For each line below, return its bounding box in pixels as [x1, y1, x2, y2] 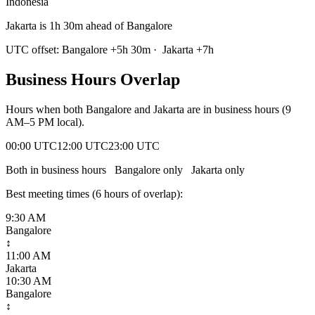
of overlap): [129, 187, 183, 200]
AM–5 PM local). [6, 115, 84, 128]
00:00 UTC [6, 139, 57, 152]
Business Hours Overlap [6, 70, 180, 89]
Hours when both [6, 103, 86, 115]
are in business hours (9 [184, 103, 291, 115]
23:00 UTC [108, 139, 160, 152]
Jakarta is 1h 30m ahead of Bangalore [6, 19, 172, 32]
